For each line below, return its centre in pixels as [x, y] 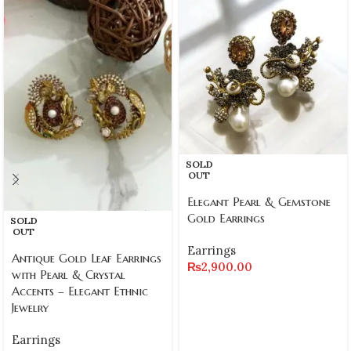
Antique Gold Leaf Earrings [87, 258]
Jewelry [30, 307]
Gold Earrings [226, 219]
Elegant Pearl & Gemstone [259, 202]
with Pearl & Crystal [69, 274]
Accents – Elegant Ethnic [80, 291]
